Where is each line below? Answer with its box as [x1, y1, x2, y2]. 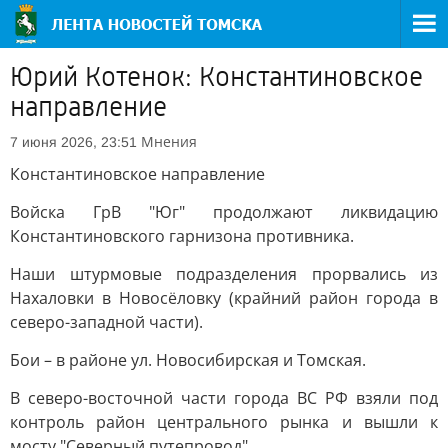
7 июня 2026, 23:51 [10, 134, 137, 150]
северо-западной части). [10, 311, 203, 333]
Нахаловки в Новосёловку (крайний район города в [10, 287, 438, 309]
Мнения [141, 132, 197, 151]
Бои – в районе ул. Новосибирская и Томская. [10, 349, 366, 371]
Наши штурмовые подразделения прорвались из [10, 263, 438, 285]
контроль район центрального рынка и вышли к [10, 411, 438, 433]
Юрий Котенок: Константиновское [10, 61, 423, 93]
